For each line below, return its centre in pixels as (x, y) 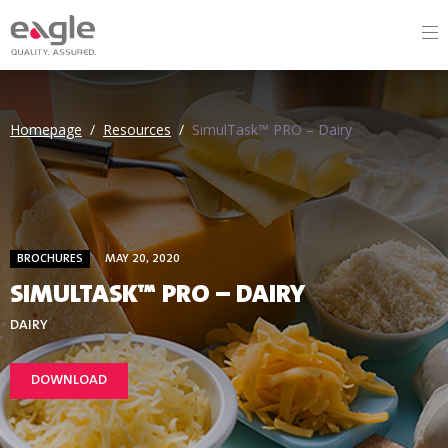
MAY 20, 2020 (142, 259)
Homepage (46, 129)
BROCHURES (50, 259)
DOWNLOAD (69, 381)
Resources (137, 129)
